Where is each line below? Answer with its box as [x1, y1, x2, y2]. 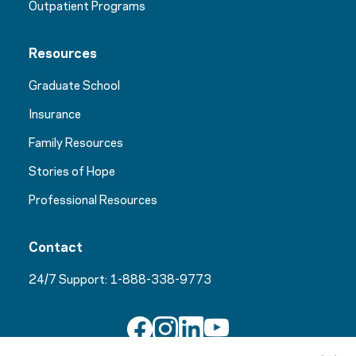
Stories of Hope [29, 161, 115, 179]
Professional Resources [29, 189, 157, 207]
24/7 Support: [29, 269, 107, 287]
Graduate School [29, 75, 120, 93]
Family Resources [29, 132, 123, 150]
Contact [29, 235, 83, 255]
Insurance [29, 103, 81, 122]
